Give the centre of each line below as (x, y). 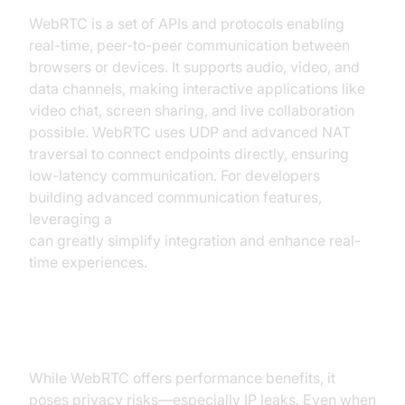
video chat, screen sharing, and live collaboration (192, 110)
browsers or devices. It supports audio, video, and (194, 67)
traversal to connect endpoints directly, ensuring (189, 154)
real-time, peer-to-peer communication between (189, 45)
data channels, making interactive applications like (197, 89)
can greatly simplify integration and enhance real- (195, 240)
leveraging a (72, 219)
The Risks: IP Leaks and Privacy (188, 339)
